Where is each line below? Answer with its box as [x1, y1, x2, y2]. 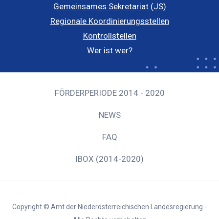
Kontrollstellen [83, 31, 136, 41]
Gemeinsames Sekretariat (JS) [53, 1, 166, 12]
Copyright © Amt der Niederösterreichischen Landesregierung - [12, 203, 207, 211]
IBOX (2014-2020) [75, 154, 144, 164]
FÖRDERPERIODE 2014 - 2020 [54, 88, 165, 98]
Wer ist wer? [87, 45, 132, 56]
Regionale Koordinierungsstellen [50, 16, 169, 26]
